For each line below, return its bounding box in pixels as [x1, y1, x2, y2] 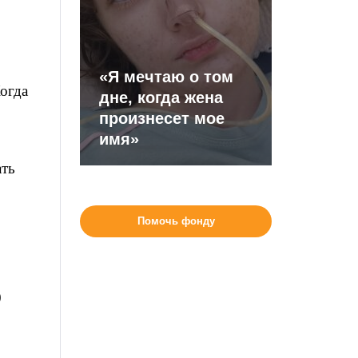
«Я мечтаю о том [99, 68, 234, 86]
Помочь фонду [137, 215, 215, 227]
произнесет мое [99, 109, 225, 127]
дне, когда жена [99, 89, 224, 106]
